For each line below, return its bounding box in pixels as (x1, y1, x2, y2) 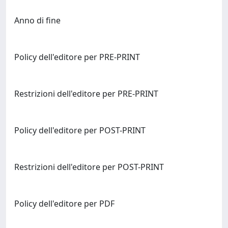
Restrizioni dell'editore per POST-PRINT (14, 161, 164, 173)
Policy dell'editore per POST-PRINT (14, 125, 146, 136)
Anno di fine (14, 15, 61, 26)
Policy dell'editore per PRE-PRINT (14, 51, 140, 63)
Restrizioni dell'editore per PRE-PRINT (14, 88, 158, 99)
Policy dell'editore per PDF (14, 198, 115, 209)
